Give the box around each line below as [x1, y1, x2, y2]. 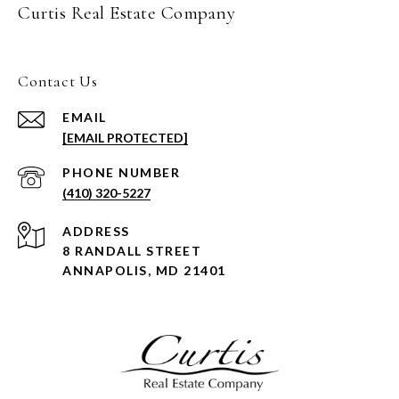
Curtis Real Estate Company [18, 2, 235, 25]
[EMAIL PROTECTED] [62, 130, 188, 146]
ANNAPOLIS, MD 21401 [62, 263, 226, 279]
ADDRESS [62, 224, 130, 240]
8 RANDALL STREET [62, 243, 201, 259]
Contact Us [18, 71, 98, 92]
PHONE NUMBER [62, 165, 180, 181]
